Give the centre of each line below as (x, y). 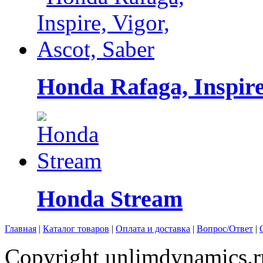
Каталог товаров (76, 228)
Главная (21, 228)
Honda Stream (110, 198)
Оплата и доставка (153, 228)
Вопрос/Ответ (225, 228)
